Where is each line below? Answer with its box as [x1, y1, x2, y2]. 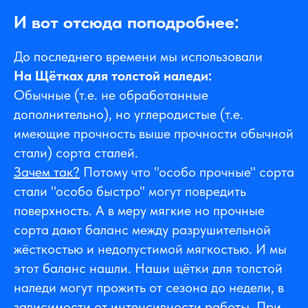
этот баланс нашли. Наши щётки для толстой [14, 260, 283, 277]
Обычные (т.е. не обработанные [14, 87, 208, 104]
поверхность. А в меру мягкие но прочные [14, 202, 265, 219]
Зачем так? [14, 164, 80, 181]
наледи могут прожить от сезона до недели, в [14, 279, 284, 296]
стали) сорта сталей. [14, 144, 138, 162]
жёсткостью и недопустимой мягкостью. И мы [14, 241, 287, 258]
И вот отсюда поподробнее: [14, 11, 239, 33]
